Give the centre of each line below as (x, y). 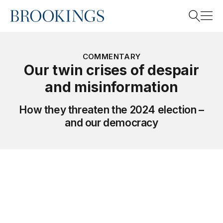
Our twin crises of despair (111, 70)
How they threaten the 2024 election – (111, 110)
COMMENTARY (111, 56)
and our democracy (111, 123)
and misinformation (111, 87)
